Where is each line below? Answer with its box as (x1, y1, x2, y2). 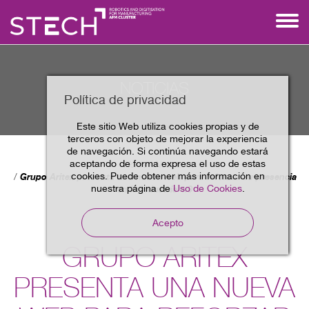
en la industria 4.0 (117, 183, 192, 195)
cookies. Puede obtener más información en (70, 170, 265, 181)
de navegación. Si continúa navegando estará (67, 146, 268, 157)
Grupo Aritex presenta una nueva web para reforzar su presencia (20, 171, 297, 182)
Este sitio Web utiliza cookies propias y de (76, 121, 259, 132)
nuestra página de (90, 183, 173, 194)
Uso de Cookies (172, 183, 242, 194)
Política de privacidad (64, 92, 186, 107)
